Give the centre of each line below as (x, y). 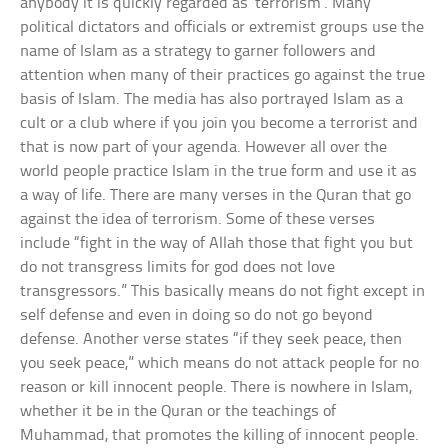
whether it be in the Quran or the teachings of (178, 411)
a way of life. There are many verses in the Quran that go (216, 195)
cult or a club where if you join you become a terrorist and (219, 123)
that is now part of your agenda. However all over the (204, 147)
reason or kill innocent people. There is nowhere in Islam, (216, 387)
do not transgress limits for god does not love (178, 267)
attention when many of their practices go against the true (223, 75)
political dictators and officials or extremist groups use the (222, 27)
